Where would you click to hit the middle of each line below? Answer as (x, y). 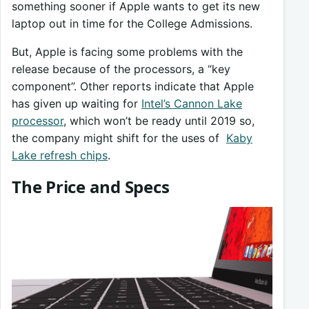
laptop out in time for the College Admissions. (132, 23)
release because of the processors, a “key (121, 69)
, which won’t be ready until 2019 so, (159, 120)
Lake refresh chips (60, 155)
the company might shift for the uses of (119, 138)
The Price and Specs (91, 186)
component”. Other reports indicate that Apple (133, 86)
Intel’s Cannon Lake (192, 103)
